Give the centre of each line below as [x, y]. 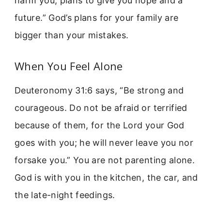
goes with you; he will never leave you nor [104, 143]
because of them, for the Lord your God [100, 125]
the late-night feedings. [65, 195]
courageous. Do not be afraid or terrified [101, 108]
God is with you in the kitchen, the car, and [106, 178]
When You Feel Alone [69, 66]
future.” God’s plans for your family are [97, 17]
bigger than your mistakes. [72, 35]
